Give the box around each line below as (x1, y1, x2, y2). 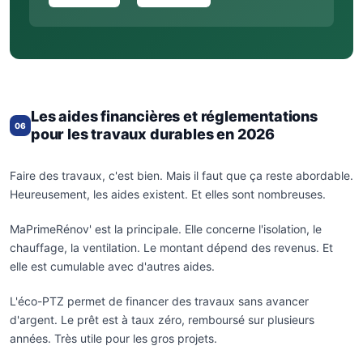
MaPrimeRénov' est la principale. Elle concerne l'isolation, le (10, 222, 322, 237)
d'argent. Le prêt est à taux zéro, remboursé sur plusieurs (10, 313, 314, 327)
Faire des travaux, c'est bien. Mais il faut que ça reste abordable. (10, 169, 353, 183)
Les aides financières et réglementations (31, 108, 318, 126)
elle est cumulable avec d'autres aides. (10, 259, 215, 274)
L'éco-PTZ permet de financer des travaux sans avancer (10, 294, 309, 309)
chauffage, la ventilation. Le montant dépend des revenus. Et (10, 241, 333, 255)
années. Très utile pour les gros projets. (10, 331, 217, 346)
